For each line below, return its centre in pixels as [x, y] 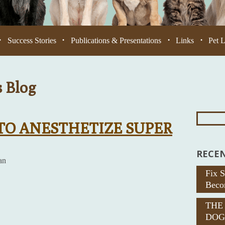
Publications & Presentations [116, 40]
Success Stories [32, 40]
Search [202, 108]
